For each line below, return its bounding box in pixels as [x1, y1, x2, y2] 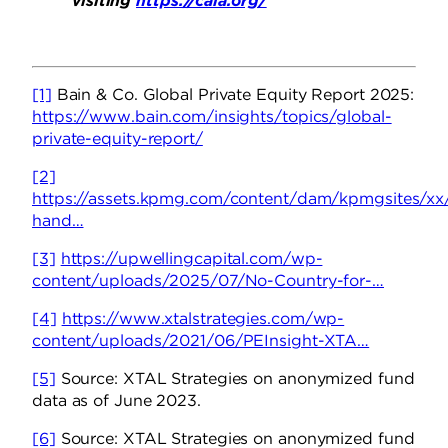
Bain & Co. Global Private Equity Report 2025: [51, 85, 415, 105]
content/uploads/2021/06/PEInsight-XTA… [32, 331, 370, 351]
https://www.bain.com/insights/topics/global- [32, 107, 392, 127]
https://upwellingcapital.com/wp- [60, 249, 323, 269]
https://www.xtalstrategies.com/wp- [61, 309, 345, 329]
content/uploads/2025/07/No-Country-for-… [32, 271, 384, 291]
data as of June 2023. [32, 391, 201, 411]
